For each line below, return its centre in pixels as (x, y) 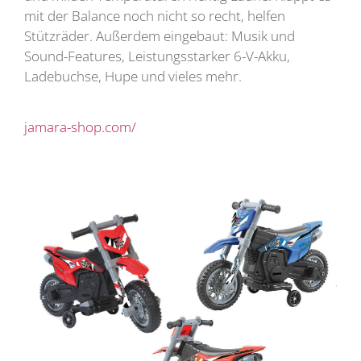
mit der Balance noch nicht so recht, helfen (155, 15)
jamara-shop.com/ (80, 127)
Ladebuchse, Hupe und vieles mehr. (133, 76)
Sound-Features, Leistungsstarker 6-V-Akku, (157, 56)
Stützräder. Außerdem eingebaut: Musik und (160, 35)
